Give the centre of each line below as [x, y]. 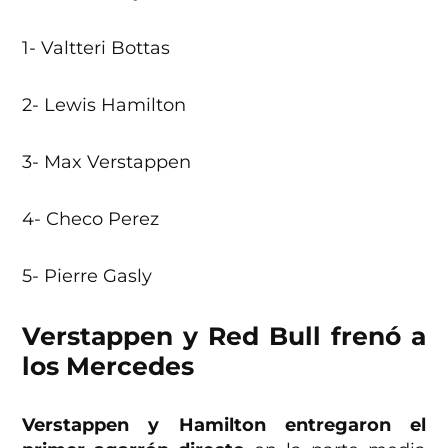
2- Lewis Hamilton [104, 105]
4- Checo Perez [91, 219]
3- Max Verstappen [107, 162]
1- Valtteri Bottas [96, 48]
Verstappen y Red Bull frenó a [224, 336]
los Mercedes [108, 366]
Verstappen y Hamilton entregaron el [224, 425]
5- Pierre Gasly [87, 276]
